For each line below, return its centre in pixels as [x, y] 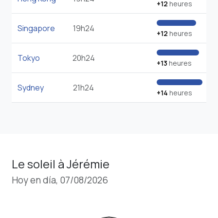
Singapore [36, 28]
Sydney [31, 88]
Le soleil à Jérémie [61, 164]
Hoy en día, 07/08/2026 [60, 180]
